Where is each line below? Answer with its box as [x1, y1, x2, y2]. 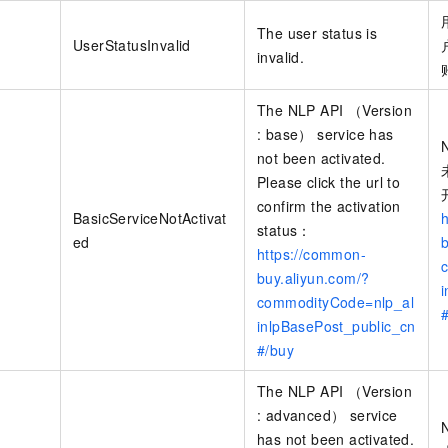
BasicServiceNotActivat [73, 207, 227, 228]
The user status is [257, 22, 378, 43]
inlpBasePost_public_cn [257, 315, 416, 336]
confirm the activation [257, 195, 401, 216]
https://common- [257, 243, 367, 264]
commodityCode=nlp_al [257, 291, 414, 312]
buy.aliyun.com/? [257, 267, 370, 288]
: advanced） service [257, 404, 398, 425]
